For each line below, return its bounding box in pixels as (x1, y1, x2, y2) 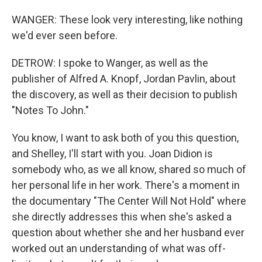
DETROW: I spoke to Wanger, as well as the (12, 57, 208, 69)
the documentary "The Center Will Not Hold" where (12, 195, 246, 207)
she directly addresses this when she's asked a (12, 211, 232, 223)
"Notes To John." (12, 104, 89, 116)
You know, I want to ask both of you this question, (12, 132, 239, 144)
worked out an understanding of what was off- (12, 242, 226, 254)
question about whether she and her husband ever (12, 226, 244, 239)
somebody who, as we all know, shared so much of (12, 163, 246, 175)
